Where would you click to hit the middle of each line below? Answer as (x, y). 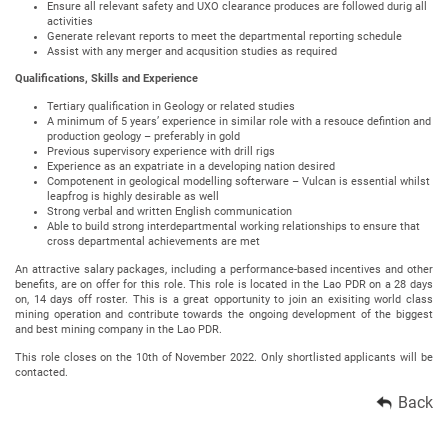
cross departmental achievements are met (153, 242)
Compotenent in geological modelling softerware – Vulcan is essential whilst (238, 182)
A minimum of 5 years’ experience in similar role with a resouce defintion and (239, 122)
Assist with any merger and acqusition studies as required (192, 51)
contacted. (41, 372)
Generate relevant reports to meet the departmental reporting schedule (224, 36)
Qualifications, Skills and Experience (106, 79)
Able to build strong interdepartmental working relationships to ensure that (233, 227)
